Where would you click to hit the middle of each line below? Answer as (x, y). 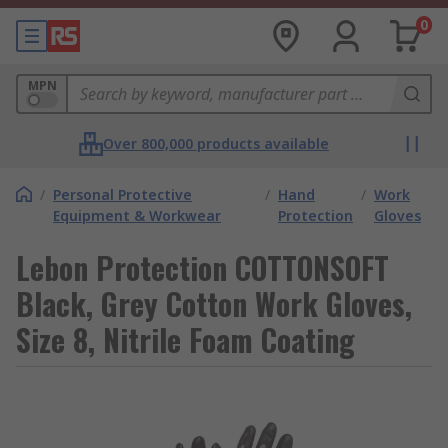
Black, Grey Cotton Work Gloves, (214, 303)
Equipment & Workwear (137, 215)
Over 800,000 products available (216, 143)
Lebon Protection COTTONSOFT (202, 267)
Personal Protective (122, 194)
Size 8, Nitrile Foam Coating (185, 339)
